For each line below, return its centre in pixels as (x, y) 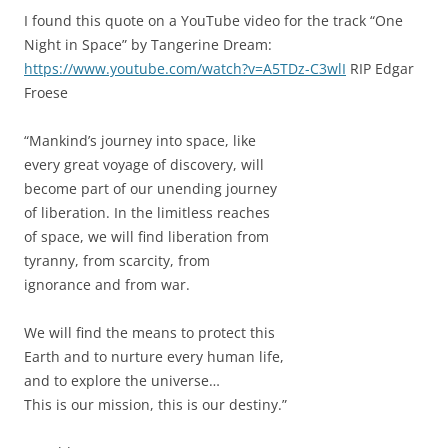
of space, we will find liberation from (146, 236)
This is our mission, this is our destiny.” (155, 404)
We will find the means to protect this (149, 332)
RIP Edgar (380, 68)
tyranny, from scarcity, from (117, 260)
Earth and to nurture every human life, (154, 356)
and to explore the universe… (122, 380)
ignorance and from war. (107, 284)
